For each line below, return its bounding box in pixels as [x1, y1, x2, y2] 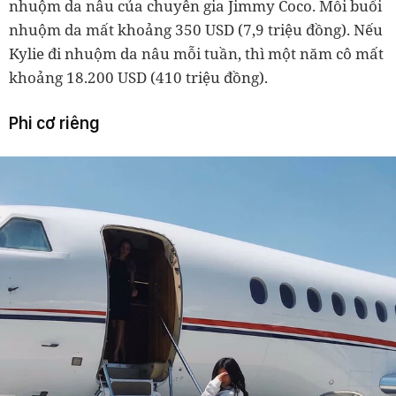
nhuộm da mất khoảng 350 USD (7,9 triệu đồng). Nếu [9, 19, 383, 41]
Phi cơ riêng [9, 112, 100, 134]
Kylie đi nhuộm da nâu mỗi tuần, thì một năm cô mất [9, 43, 384, 65]
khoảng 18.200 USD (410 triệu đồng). [9, 67, 268, 88]
